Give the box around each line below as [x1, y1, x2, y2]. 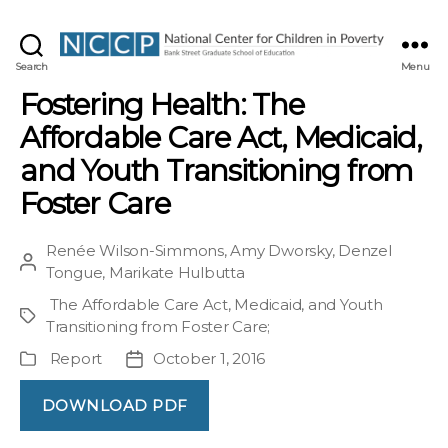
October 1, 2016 [152, 349, 266, 369]
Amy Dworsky [230, 241, 332, 261]
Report [49, 349, 103, 369]
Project [19, 307, 73, 327]
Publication [19, 350, 103, 370]
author [19, 275, 69, 295]
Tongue [46, 263, 103, 283]
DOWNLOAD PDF [41, 395, 188, 415]
